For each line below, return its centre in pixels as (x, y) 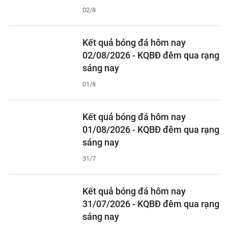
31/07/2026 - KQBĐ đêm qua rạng (151, 204)
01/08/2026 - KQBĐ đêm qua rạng (151, 129)
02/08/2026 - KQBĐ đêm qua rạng (151, 55)
